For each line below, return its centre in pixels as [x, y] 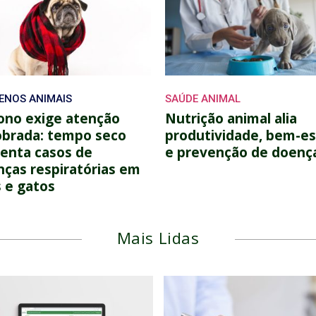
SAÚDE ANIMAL [203, 98]
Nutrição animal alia [231, 118]
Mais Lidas [158, 237]
